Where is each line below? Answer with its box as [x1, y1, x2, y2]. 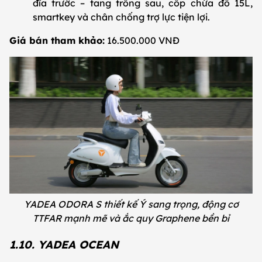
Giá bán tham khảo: [9, 35, 105, 47]
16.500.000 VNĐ [105, 35, 180, 47]
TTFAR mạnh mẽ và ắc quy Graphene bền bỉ [33, 212, 229, 225]
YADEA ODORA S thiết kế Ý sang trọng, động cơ [23, 198, 239, 211]
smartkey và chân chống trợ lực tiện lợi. [33, 11, 210, 23]
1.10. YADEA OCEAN [9, 237, 119, 251]
